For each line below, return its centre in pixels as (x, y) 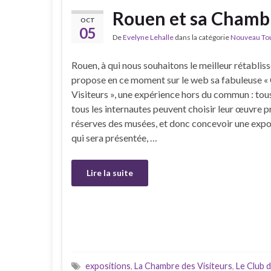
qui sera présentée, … (114, 138)
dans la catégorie (202, 38)
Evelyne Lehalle (148, 38)
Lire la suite (110, 173)
